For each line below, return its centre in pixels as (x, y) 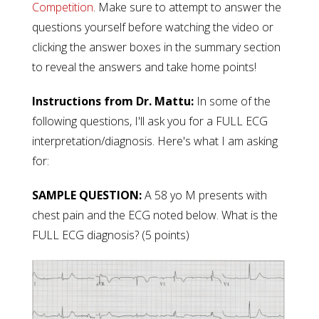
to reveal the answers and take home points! (144, 67)
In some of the (234, 101)
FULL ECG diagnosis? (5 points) (111, 235)
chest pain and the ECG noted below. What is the (155, 215)
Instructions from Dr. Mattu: (114, 101)
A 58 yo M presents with (206, 195)
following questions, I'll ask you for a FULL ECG (150, 121)
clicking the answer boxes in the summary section (156, 47)
